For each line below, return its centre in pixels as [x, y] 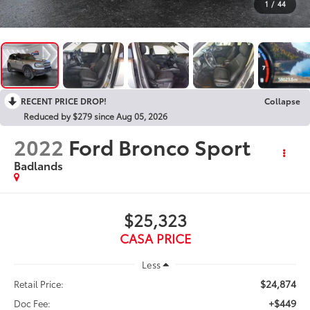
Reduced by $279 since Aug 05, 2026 [95, 116]
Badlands [39, 165]
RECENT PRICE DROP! [64, 100]
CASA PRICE [155, 238]
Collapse [282, 100]
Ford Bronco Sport [160, 146]
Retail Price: [39, 283]
